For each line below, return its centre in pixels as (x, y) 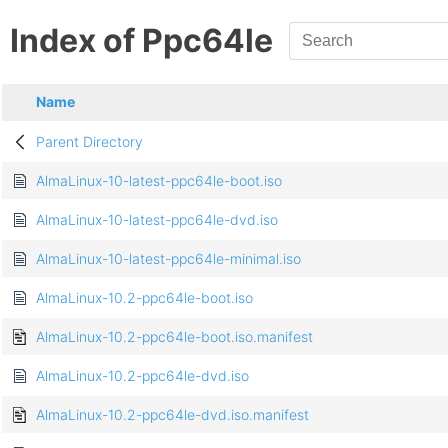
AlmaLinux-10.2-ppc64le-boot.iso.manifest (174, 337)
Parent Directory (89, 142)
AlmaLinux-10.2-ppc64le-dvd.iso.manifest (172, 415)
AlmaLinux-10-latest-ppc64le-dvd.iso (157, 220)
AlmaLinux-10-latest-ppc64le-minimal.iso (168, 259)
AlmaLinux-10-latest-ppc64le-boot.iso (159, 181)
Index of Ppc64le (141, 41)
